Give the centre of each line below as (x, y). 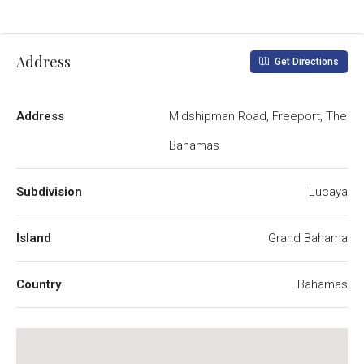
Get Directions (305, 62)
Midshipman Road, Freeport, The (258, 116)
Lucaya (328, 192)
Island (34, 238)
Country (39, 284)
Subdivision (49, 192)
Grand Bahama (308, 238)
